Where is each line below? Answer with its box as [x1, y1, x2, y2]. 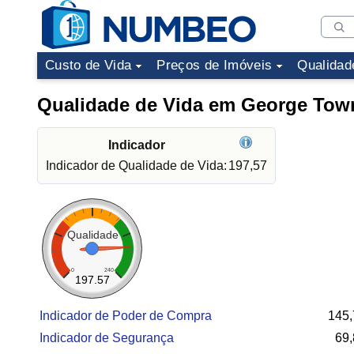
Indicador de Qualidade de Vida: [46, 159, 227, 172]
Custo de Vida [45, 58, 132, 73]
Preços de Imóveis [156, 58, 273, 73]
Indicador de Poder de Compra [40, 309, 212, 322]
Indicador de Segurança [40, 331, 174, 345]
